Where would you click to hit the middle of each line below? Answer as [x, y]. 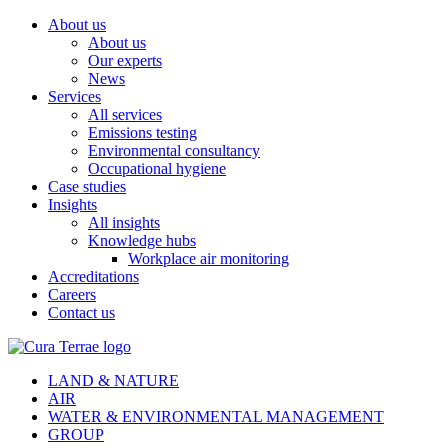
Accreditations [93, 276]
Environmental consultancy [174, 150]
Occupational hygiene [157, 168]
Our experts [125, 60]
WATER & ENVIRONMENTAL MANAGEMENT [216, 416]
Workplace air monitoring [208, 258]
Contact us [81, 312]
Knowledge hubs [142, 240]
